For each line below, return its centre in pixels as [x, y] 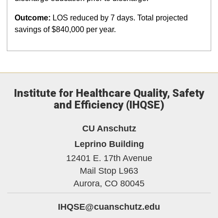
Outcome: [34, 18]
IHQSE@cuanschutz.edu [109, 207]
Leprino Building [109, 144]
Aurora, [88, 183]
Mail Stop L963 [109, 171]
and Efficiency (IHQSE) [109, 105]
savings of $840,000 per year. [65, 29]
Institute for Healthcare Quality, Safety [109, 93]
